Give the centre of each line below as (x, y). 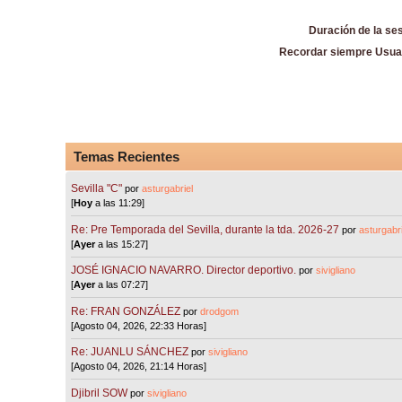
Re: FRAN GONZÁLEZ (126, 311)
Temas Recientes (127, 157)
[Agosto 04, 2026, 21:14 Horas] (139, 367)
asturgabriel (168, 189)
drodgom (220, 311)
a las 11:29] (119, 203)
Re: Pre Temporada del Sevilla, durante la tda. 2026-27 (205, 229)
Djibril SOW (100, 393)
